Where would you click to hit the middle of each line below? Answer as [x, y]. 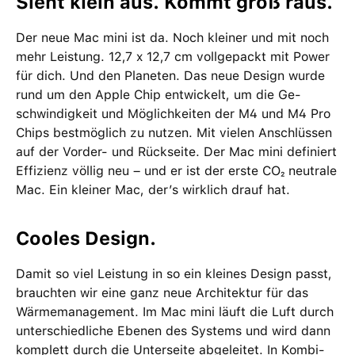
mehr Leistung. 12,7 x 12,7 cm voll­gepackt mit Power [173, 57]
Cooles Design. [86, 239]
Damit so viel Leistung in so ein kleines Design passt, [174, 274]
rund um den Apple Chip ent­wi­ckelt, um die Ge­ [158, 95]
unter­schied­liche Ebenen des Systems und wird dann [173, 331]
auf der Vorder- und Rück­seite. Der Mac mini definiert [176, 152]
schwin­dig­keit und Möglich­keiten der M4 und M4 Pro [173, 114]
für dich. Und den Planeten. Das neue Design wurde [170, 76]
